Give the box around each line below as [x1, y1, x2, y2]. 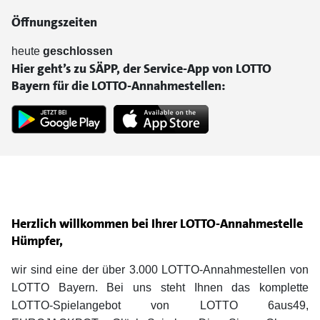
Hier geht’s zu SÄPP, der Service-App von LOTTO [11, 60, 271, 77]
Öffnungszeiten [11, 14, 97, 31]
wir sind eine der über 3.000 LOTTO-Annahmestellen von [11, 264, 309, 276]
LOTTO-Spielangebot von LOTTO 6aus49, [11, 299, 309, 312]
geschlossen [43, 45, 113, 57]
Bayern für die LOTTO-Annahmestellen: [11, 77, 226, 94]
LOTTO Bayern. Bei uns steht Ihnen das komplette [11, 281, 309, 294]
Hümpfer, [11, 232, 63, 250]
